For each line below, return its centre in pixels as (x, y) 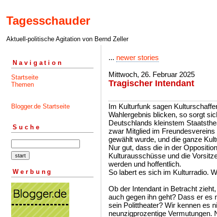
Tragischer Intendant (151, 83)
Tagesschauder (48, 21)
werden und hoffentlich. (145, 164)
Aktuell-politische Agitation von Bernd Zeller (67, 39)
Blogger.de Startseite (40, 106)
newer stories (138, 57)
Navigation (38, 62)
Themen (23, 84)
